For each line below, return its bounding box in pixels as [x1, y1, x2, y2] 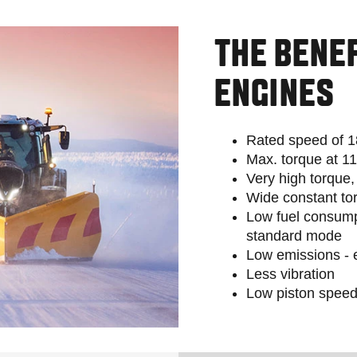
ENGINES [214, 79, 335, 115]
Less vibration [245, 265, 335, 282]
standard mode [245, 227, 342, 244]
